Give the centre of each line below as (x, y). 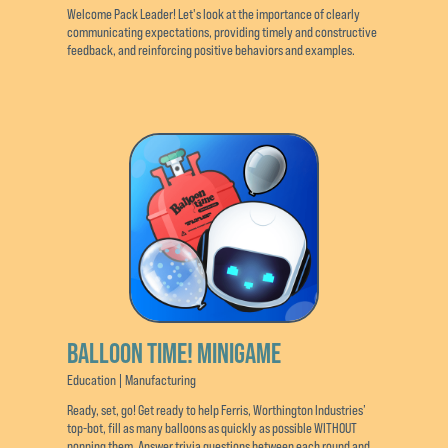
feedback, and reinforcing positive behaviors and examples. (211, 49)
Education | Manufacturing (132, 379)
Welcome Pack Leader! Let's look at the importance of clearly (214, 13)
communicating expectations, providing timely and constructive (222, 31)
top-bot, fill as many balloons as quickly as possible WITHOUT (212, 427)
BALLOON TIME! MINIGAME (174, 352)
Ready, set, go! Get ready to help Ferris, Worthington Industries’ (217, 409)
